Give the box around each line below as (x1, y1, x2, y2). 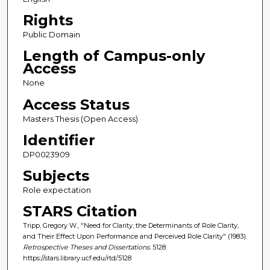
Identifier (22, 131, 95, 149)
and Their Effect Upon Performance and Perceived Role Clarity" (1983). (22, 231, 247, 240)
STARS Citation (22, 202, 137, 220)
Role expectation (22, 184, 91, 195)
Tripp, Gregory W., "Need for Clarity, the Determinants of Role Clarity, (22, 221, 239, 230)
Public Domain (22, 30, 80, 40)
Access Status (22, 95, 130, 113)
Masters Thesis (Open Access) (22, 113, 138, 124)
